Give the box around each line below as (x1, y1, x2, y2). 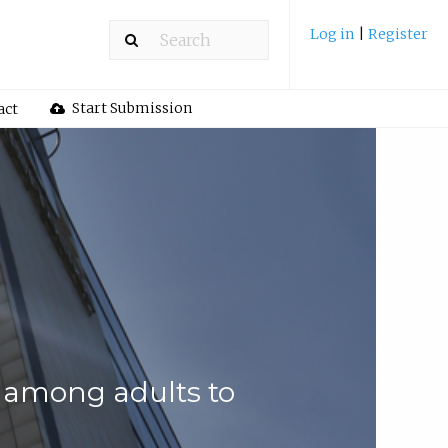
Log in (310, 25, 358, 43)
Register (368, 25, 428, 43)
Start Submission (69, 99, 193, 118)
